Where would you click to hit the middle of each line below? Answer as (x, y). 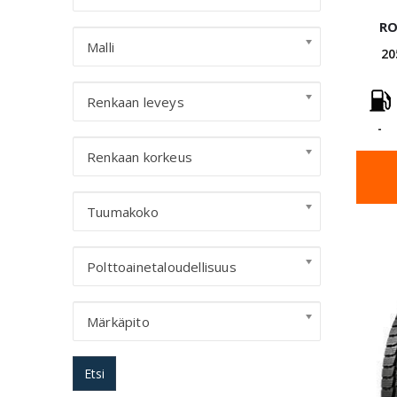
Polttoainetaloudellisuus (162, 267)
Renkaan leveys (136, 102)
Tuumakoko (123, 212)
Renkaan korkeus (140, 157)
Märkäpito (118, 322)
